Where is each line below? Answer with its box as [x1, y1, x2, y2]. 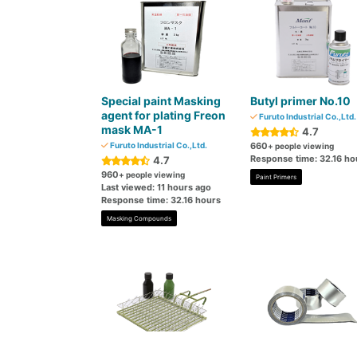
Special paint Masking [101, 94, 221, 108]
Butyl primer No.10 [249, 94, 351, 108]
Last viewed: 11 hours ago [101, 182, 211, 193]
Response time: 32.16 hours [101, 194, 221, 206]
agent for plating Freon [101, 108, 226, 122]
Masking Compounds [107, 214, 171, 222]
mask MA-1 [101, 123, 163, 136]
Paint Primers [255, 173, 296, 181]
